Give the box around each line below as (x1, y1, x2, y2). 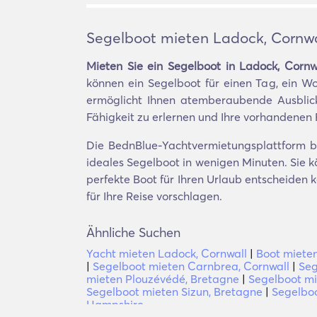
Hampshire (86, 297, 144, 311)
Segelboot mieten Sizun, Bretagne (86, 284, 263, 299)
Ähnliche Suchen (86, 224, 180, 241)
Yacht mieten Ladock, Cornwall (86, 246, 247, 260)
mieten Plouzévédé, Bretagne (86, 272, 239, 286)
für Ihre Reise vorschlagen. (86, 189, 222, 203)
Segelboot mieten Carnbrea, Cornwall (93, 259, 289, 273)
